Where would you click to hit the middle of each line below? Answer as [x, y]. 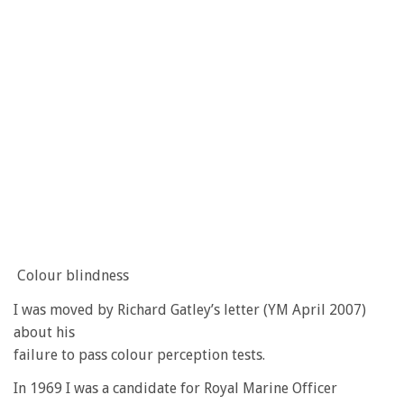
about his [44, 332]
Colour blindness [71, 275]
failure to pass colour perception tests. [139, 354]
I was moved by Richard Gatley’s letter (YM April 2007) [190, 309]
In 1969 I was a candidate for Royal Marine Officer [175, 388]
